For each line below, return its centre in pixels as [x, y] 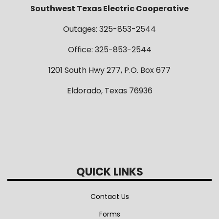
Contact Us [109, 197]
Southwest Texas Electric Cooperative [109, 9]
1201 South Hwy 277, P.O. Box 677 [109, 70]
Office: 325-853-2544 [109, 50]
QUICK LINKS [109, 172]
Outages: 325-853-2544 [109, 29]
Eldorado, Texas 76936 [109, 91]
